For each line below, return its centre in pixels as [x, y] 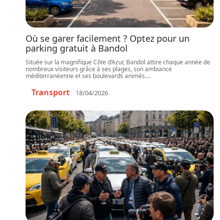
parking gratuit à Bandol [77, 48]
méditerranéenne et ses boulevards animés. [86, 76]
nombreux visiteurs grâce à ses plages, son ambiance [99, 69]
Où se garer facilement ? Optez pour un [108, 38]
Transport [51, 92]
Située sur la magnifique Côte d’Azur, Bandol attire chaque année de [118, 62]
